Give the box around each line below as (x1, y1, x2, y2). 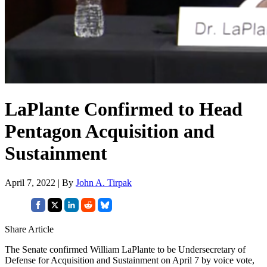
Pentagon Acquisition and (5, 120, 215, 142)
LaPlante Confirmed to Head (5, 98, 243, 120)
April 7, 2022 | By (5, 177, 76, 188)
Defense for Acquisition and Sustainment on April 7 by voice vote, (5, 254, 254, 265)
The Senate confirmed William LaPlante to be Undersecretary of (5, 244, 246, 254)
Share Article (5, 223, 54, 234)
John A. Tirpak (76, 177, 132, 188)
